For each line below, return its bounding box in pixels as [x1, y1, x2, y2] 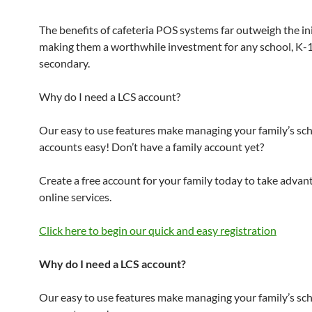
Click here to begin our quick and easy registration [39, 224, 276, 237]
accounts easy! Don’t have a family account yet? [39, 140, 264, 153]
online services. [39, 190, 111, 203]
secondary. [39, 56, 90, 70]
